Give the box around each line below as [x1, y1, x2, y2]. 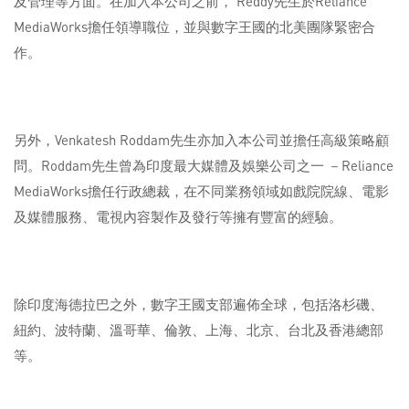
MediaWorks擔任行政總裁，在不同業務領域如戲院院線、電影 [14, 182, 389, 201]
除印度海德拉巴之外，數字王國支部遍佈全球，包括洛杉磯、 [14, 295, 383, 314]
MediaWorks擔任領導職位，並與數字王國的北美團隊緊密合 [14, 17, 375, 37]
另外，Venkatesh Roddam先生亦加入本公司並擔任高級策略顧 [14, 131, 389, 150]
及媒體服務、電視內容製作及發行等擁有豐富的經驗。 [14, 207, 342, 226]
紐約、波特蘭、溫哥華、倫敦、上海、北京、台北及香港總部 [14, 320, 383, 340]
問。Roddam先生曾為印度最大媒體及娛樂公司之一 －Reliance [14, 156, 393, 175]
